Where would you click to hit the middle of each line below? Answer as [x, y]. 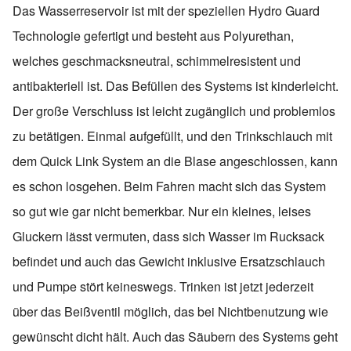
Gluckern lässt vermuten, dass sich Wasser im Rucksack [168, 236]
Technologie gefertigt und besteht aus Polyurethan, [153, 35]
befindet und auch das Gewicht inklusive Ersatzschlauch [169, 261]
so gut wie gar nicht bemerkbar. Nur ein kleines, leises [162, 211]
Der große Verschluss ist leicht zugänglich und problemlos [174, 110]
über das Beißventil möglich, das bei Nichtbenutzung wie [170, 311]
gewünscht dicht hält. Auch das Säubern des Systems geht [175, 336]
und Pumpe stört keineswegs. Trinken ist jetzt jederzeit [163, 286]
